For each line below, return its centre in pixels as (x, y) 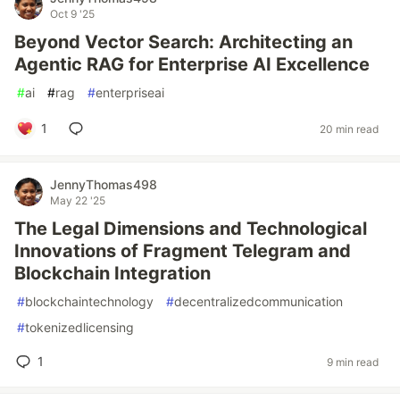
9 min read (353, 362)
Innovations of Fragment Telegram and (183, 251)
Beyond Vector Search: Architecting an (183, 42)
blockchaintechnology (89, 301)
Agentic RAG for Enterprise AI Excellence (192, 64)
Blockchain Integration (112, 273)
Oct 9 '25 (72, 14)
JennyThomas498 (104, 184)
